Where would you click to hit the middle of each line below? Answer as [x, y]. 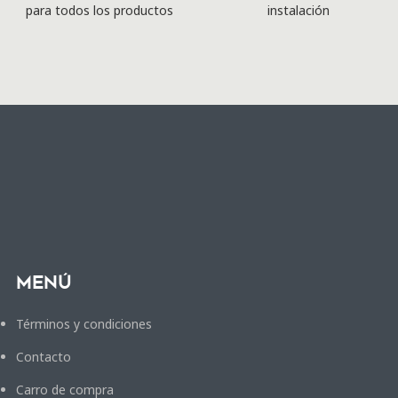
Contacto [44, 356]
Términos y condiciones [84, 323]
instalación [298, 11]
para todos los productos [99, 11]
